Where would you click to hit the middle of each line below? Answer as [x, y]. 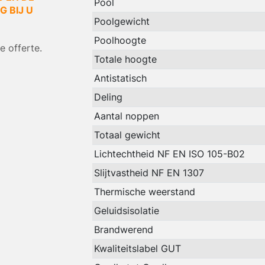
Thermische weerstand [144, 192]
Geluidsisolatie [126, 211]
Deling [108, 97]
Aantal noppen [126, 116]
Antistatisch [120, 78]
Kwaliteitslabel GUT [137, 249]
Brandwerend [123, 230]
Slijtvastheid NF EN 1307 [149, 173]
